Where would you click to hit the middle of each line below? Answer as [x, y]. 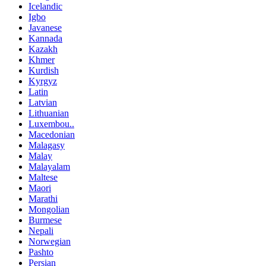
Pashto [41, 252]
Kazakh [43, 49]
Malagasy [47, 145]
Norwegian [50, 241]
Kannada [45, 38]
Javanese [45, 27]
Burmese [45, 220]
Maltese [43, 177]
